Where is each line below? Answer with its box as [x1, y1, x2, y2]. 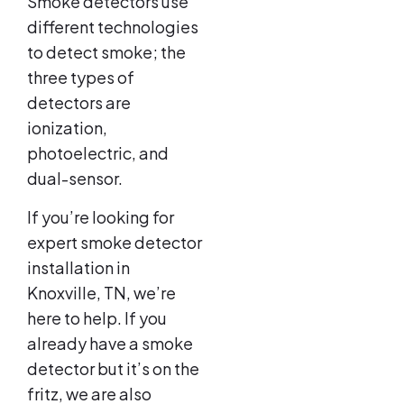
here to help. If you [27, 307, 167, 328]
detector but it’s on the [27, 357, 199, 379]
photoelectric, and [27, 142, 169, 164]
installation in [27, 256, 130, 278]
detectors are [27, 92, 131, 114]
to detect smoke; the [27, 41, 186, 63]
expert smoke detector [27, 231, 202, 252]
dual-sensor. [27, 168, 125, 189]
